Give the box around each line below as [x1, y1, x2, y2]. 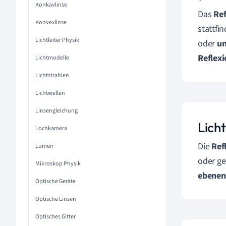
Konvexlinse [35, 18, 67, 27]
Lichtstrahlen [35, 71, 69, 80]
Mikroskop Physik [35, 159, 81, 168]
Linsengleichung [35, 106, 78, 115]
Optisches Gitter [35, 212, 76, 221]
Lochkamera [35, 124, 67, 133]
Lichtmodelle [35, 53, 69, 62]
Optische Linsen [35, 195, 76, 203]
